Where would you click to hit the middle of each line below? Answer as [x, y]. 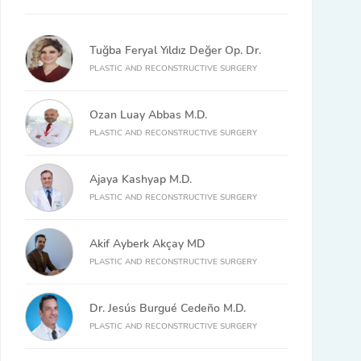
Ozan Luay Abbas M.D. [148, 115]
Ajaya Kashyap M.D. [141, 179]
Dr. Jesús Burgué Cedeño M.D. [168, 308]
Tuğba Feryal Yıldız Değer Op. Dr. [175, 50]
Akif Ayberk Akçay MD [147, 244]
